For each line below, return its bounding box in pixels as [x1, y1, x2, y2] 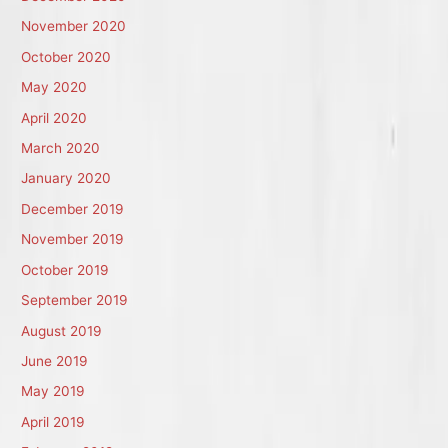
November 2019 [21, 231, 125, 248]
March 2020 [21, 140, 101, 157]
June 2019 [21, 352, 89, 369]
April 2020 [21, 109, 88, 126]
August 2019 [21, 322, 103, 339]
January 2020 [21, 170, 112, 187]
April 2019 [21, 413, 86, 430]
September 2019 [21, 292, 129, 309]
